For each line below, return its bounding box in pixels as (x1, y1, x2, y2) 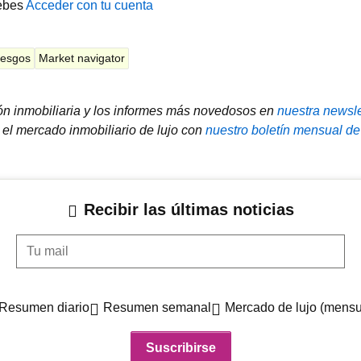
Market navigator (39, 52, 125, 64)
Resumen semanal (102, 301, 211, 314)
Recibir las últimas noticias (83, 201, 294, 218)
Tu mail (15, 236, 57, 250)
